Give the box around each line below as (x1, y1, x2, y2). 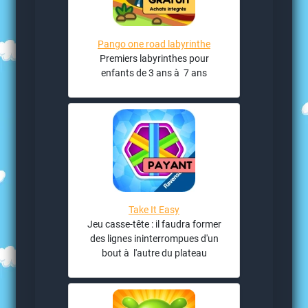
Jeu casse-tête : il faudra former (87, 218, 221, 230)
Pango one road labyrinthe (98, 38, 210, 49)
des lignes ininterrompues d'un (89, 232, 219, 244)
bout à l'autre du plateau (101, 247, 207, 258)
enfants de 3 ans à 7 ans (101, 67, 207, 78)
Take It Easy (129, 203, 179, 215)
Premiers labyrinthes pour (99, 52, 209, 64)
